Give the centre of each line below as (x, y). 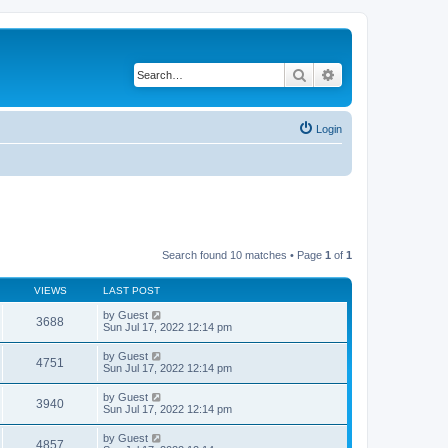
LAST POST (131, 290)
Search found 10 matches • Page (243, 255)
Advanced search (388, 74)
